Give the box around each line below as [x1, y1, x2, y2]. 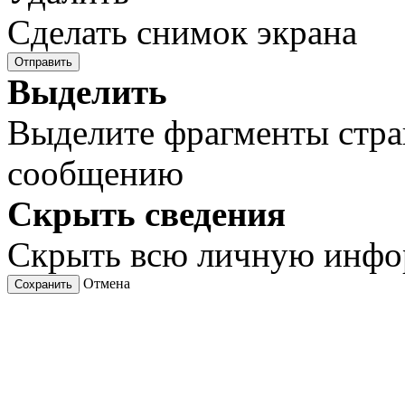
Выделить [7, 72, 167, 112]
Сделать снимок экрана [7, 13, 357, 52]
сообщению [7, 154, 184, 193]
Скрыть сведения [7, 194, 286, 234]
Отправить [14, 55, 72, 70]
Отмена [83, 276, 130, 292]
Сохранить [14, 278, 72, 292]
